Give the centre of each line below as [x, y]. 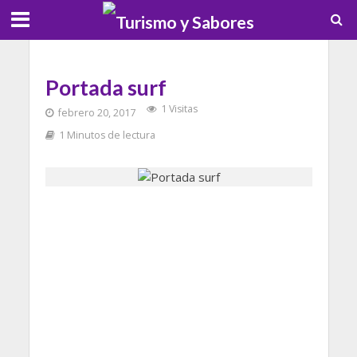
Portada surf [106, 87]
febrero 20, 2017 [96, 113]
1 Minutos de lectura [107, 135]
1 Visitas [179, 109]
